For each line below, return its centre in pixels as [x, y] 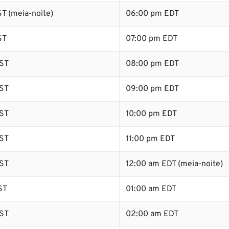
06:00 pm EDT [152, 14]
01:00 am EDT [151, 189]
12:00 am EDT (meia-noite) [174, 164]
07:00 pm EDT [152, 39]
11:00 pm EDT [150, 139]
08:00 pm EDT [152, 64]
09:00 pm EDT [152, 89]
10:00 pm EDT [151, 114]
